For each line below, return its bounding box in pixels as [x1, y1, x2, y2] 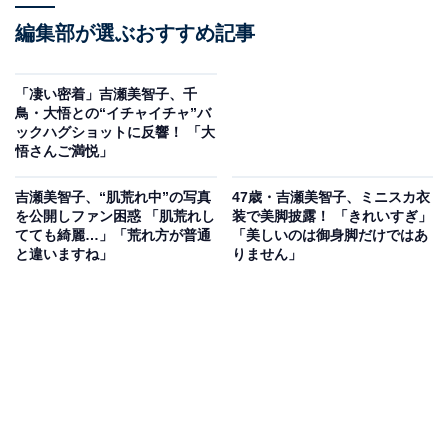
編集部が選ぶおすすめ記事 [15, 22, 255, 45]
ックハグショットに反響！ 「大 [15, 124, 215, 141]
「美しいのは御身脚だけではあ [231, 227, 428, 244]
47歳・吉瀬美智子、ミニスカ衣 [231, 189, 430, 206]
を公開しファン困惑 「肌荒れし [15, 208, 215, 225]
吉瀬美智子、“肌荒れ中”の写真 [15, 189, 211, 206]
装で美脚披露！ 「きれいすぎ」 [231, 208, 432, 225]
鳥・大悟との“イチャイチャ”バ [15, 105, 211, 122]
